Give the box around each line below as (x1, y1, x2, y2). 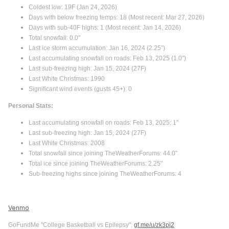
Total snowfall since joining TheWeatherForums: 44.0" (29, 149, 177, 156)
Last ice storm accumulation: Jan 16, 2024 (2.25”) (29, 44, 165, 51)
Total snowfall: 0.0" (29, 34, 80, 41)
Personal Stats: (8, 102, 53, 109)
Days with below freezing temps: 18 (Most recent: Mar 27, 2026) (29, 13, 204, 20)
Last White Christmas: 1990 (29, 75, 105, 82)
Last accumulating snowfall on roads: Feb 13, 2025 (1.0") (29, 54, 186, 61)
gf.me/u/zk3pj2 (134, 221, 174, 228)
